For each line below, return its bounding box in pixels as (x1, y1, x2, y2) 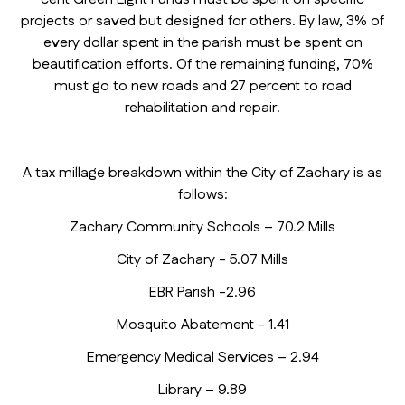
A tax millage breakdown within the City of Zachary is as (23, 163, 382, 184)
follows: (177, 184, 228, 206)
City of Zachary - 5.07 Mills (117, 250, 288, 271)
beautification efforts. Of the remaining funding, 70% (32, 54, 373, 76)
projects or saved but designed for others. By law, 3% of (21, 11, 384, 33)
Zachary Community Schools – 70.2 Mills (70, 217, 335, 239)
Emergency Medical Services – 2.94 (86, 347, 319, 369)
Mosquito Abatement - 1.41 (116, 315, 289, 336)
